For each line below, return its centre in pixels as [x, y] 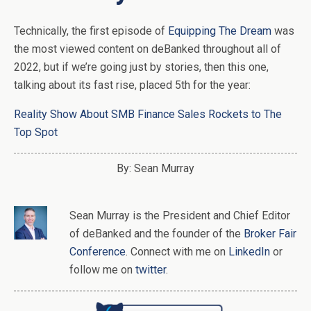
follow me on [102, 270]
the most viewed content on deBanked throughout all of [148, 49]
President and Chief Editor [226, 216]
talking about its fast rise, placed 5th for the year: [132, 85]
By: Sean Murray [155, 169]
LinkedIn [249, 252]
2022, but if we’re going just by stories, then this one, [141, 67]
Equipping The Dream [220, 31]
